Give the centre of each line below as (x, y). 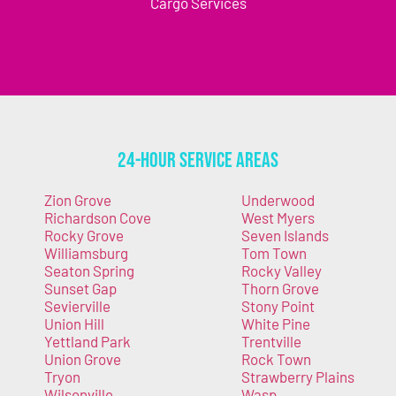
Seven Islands (285, 235)
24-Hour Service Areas (198, 160)
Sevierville (77, 305)
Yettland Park (88, 341)
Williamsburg (86, 252)
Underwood (278, 199)
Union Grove (83, 358)
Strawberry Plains (297, 376)
